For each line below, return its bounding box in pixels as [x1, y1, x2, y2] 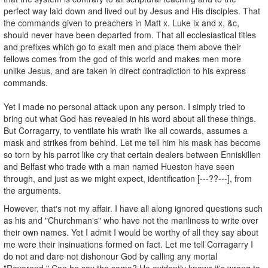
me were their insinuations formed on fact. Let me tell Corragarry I [4, 237, 253, 250]
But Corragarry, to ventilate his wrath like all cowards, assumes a [4, 124, 248, 136]
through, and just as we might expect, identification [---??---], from [4, 172, 252, 184]
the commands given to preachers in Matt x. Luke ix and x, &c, [4, 16, 239, 29]
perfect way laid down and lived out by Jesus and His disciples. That [4, 4, 260, 17]
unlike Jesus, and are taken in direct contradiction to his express [4, 64, 246, 77]
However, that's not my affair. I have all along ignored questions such [4, 202, 263, 214]
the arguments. [4, 184, 61, 196]
